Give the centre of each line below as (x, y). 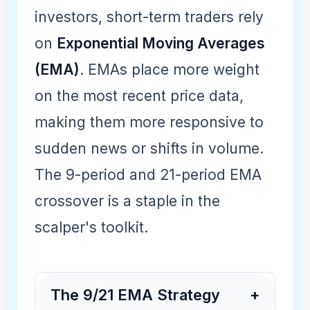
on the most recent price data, (139, 96)
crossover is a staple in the (127, 201)
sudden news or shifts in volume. (149, 149)
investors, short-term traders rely (149, 17)
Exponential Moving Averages (161, 44)
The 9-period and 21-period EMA (148, 175)
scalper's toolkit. (91, 228)
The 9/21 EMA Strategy (135, 295)
